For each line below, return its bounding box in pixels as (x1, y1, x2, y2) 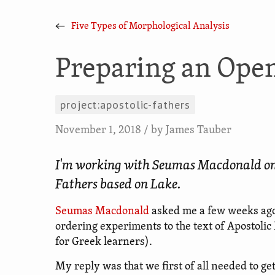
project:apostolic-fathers (60, 98, 190, 112)
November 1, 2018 (55, 125, 144, 136)
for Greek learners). (55, 236, 152, 248)
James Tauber (166, 125, 231, 136)
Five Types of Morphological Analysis (71, 21, 230, 31)
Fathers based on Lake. (55, 178, 181, 192)
